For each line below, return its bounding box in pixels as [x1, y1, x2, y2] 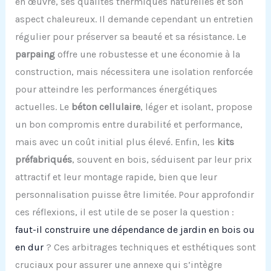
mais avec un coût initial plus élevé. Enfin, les [15, 136, 217, 148]
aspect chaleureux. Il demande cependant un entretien [15, 13, 253, 25]
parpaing [15, 48, 55, 60]
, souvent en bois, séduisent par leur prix [71, 154, 252, 166]
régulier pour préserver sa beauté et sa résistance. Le [15, 31, 246, 43]
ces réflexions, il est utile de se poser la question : [15, 206, 234, 218]
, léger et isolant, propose [140, 101, 252, 113]
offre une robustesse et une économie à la [54, 48, 240, 60]
